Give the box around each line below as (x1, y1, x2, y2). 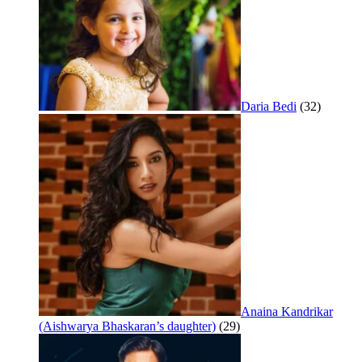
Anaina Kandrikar (241, 305, 333, 319)
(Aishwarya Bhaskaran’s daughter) (39, 319, 216, 334)
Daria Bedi (241, 99, 297, 114)
